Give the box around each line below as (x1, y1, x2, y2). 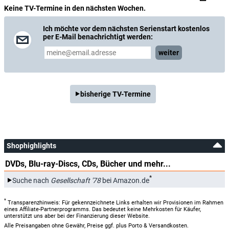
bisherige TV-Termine (80, 90, 151, 98)
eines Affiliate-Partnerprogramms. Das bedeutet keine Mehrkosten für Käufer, (4, 205, 201, 213)
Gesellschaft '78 (51, 176, 101, 185)
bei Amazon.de (101, 176, 149, 185)
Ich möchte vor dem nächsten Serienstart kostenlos (43, 25, 210, 33)
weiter (158, 49, 179, 57)
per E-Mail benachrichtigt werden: (43, 33, 153, 41)
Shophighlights (7, 142, 56, 150)
